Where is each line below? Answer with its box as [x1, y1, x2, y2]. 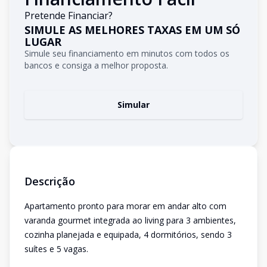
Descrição [24, 174, 75, 188]
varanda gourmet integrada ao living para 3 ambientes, [24, 215, 236, 226]
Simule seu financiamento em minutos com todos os [24, 48, 229, 59]
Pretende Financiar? [24, 9, 113, 22]
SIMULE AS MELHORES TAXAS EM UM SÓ [24, 23, 240, 37]
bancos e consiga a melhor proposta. [24, 60, 168, 71]
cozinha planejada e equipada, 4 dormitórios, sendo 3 [24, 229, 232, 240]
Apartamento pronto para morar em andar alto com [24, 200, 226, 212]
